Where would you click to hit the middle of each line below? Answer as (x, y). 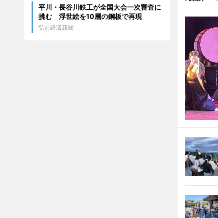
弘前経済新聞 (56, 27)
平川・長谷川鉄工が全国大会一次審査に (100, 7)
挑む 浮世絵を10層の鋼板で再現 (90, 16)
